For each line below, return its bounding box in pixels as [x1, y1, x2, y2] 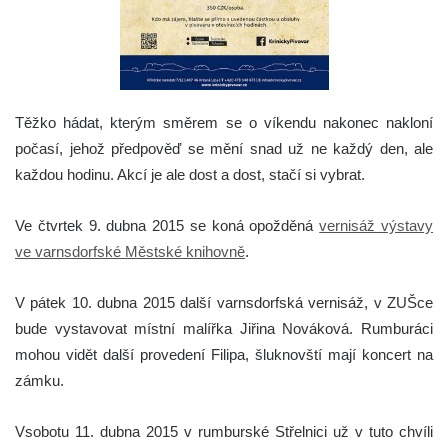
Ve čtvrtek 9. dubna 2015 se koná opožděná [15, 217, 320, 235]
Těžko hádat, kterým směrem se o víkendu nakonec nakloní [15, 114, 433, 132]
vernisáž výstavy [319, 217, 434, 235]
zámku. [15, 372, 64, 390]
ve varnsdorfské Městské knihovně [15, 243, 245, 261]
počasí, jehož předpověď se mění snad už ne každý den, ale [15, 140, 433, 158]
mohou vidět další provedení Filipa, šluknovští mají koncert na [15, 346, 433, 364]
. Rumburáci [349, 320, 434, 338]
